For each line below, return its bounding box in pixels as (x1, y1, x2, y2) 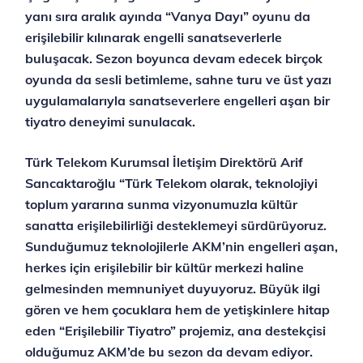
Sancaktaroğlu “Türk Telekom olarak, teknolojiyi (25, 175, 318, 192)
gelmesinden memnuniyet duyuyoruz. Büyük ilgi (25, 280, 320, 297)
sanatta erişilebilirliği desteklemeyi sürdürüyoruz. (25, 217, 327, 234)
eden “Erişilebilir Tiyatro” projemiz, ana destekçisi (25, 322, 326, 340)
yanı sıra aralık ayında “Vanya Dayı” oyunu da (25, 8, 310, 25)
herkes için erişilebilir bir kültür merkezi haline (25, 259, 304, 276)
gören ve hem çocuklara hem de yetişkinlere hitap (25, 301, 330, 318)
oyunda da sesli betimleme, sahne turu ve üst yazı (25, 71, 331, 88)
